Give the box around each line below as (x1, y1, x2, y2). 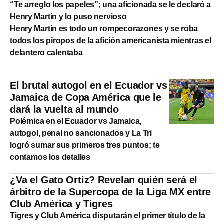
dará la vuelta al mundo (10, 103, 119, 115)
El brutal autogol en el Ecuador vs (10, 79, 167, 91)
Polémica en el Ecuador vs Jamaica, (10, 116, 142, 125)
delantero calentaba (10, 48, 83, 57)
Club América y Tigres (10, 198, 113, 209)
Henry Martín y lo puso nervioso (10, 12, 127, 21)
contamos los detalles (10, 152, 91, 161)
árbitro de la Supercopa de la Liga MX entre (10, 186, 211, 197)
